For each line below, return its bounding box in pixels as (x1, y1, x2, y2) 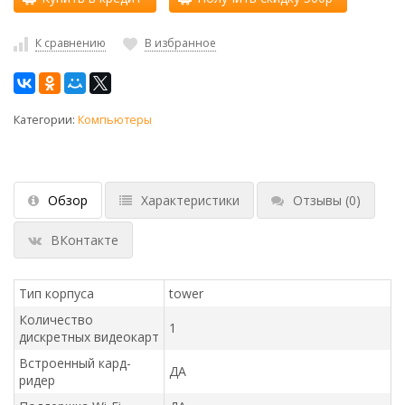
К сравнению (35, 35, 106, 51)
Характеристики (141, 191, 240, 209)
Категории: (14, 111, 78, 127)
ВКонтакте (51, 231, 118, 249)
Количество (19, 310, 93, 328)
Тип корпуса (19, 284, 94, 302)
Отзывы (293, 191, 342, 209)
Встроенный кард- (19, 353, 131, 372)
